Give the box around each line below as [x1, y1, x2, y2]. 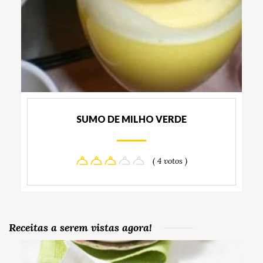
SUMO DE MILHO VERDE [76, 113, 187, 124]
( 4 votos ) [152, 155, 187, 166]
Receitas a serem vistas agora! [9, 220, 152, 234]
